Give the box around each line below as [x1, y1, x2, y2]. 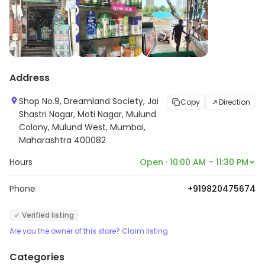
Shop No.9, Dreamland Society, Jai [19, 95, 159, 107]
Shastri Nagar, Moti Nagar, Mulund [19, 108, 156, 120]
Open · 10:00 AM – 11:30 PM [140, 156, 248, 168]
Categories [9, 250, 64, 264]
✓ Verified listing [14, 210, 74, 220]
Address [9, 71, 50, 85]
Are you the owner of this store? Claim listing [9, 226, 168, 236]
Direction [219, 97, 250, 107]
